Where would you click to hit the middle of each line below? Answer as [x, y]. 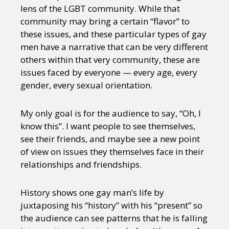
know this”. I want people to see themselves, [108, 126]
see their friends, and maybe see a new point [110, 139]
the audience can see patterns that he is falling [114, 218]
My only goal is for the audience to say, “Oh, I [111, 113]
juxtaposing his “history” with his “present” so [111, 205]
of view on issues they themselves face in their [112, 152]
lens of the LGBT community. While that [100, 8]
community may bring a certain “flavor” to [105, 21]
